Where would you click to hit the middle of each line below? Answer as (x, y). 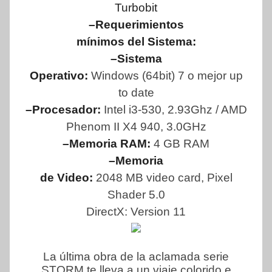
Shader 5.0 (136, 194)
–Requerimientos (136, 24)
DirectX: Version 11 (136, 211)
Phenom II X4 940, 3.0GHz (136, 126)
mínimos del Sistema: (136, 41)
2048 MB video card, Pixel (164, 177)
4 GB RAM (182, 143)
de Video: (66, 177)
